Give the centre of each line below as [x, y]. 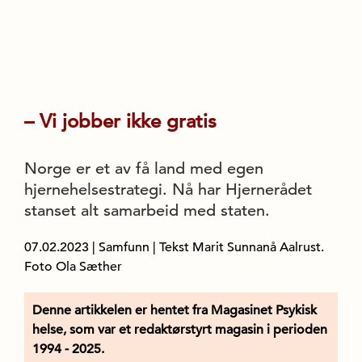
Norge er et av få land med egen [144, 168]
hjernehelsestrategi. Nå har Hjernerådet [168, 189]
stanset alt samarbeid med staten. [147, 210]
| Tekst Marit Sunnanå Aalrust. [238, 247]
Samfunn [124, 247]
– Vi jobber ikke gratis [120, 121]
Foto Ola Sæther [73, 267]
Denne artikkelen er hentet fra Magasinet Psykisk [175, 310]
